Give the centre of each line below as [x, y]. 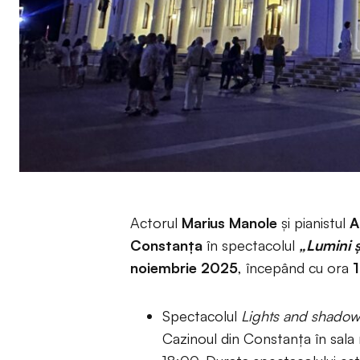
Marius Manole [229, 223]
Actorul [156, 223]
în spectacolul [251, 245]
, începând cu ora [295, 268]
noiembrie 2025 [184, 268]
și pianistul [313, 223]
